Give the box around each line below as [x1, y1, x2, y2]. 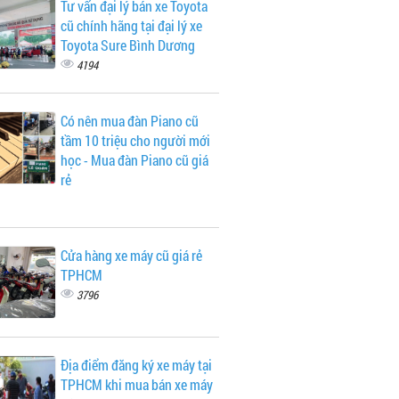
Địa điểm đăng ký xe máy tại [60, 355, 212, 374]
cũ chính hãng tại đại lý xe [60, 16, 202, 35]
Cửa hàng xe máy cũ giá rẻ [60, 246, 202, 265]
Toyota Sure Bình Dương [60, 36, 195, 54]
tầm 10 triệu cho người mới [60, 131, 210, 150]
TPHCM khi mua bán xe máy [60, 375, 213, 394]
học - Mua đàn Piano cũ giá [60, 151, 208, 169]
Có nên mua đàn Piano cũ [60, 111, 199, 130]
